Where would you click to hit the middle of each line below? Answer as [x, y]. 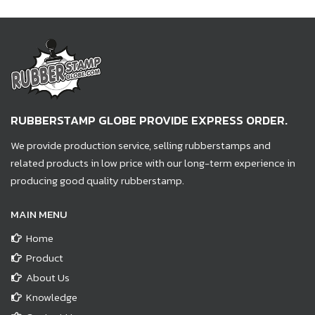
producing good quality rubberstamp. [97, 180]
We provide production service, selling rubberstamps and [141, 145]
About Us [48, 277]
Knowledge [52, 297]
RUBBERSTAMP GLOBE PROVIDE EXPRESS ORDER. [149, 120]
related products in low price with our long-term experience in [153, 162]
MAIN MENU [39, 214]
